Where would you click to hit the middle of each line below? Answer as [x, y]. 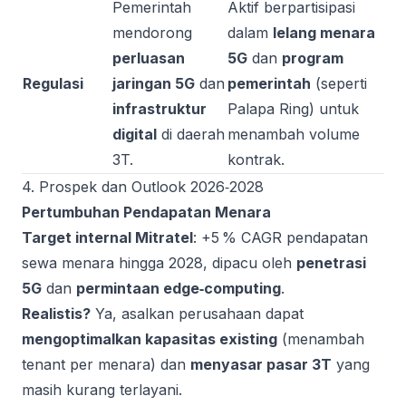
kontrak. [256, 159]
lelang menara [324, 33]
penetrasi [331, 263]
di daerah [191, 134]
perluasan [149, 58]
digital [135, 134]
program [313, 58]
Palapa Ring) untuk [293, 109]
